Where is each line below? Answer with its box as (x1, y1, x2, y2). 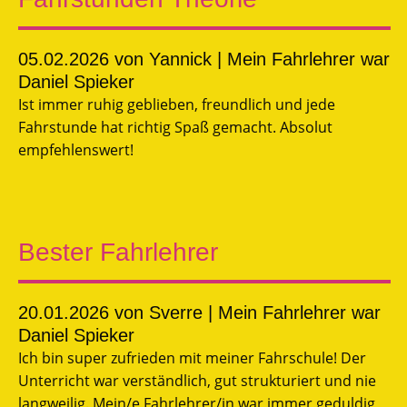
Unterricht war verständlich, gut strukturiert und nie (18, 370, 376, 391)
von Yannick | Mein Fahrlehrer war (109, 48, 390, 69)
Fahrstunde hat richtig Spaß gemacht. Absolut (18, 116, 333, 137)
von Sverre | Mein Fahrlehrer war (109, 302, 381, 323)
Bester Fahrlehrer (18, 237, 218, 266)
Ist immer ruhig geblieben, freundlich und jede (18, 94, 335, 114)
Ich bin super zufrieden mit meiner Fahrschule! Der (18, 347, 366, 368)
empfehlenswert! (18, 139, 134, 160)
